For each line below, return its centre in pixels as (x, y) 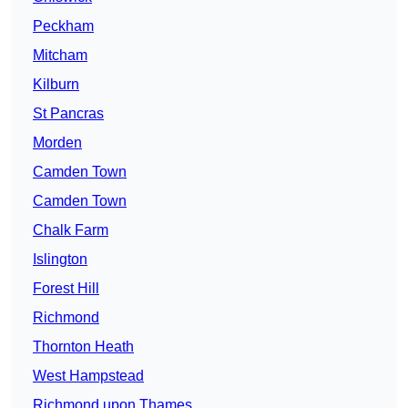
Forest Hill (66, 289)
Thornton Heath (83, 347)
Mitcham (60, 56)
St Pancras (68, 114)
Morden (57, 143)
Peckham (63, 26)
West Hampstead (88, 376)
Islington (60, 260)
